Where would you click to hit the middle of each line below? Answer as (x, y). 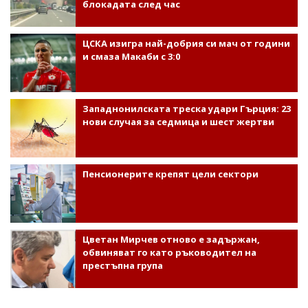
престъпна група (122, 266)
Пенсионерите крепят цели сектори (170, 174)
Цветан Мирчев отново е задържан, (171, 240)
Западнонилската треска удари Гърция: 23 (186, 109)
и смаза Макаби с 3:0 (131, 57)
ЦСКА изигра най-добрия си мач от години (186, 44)
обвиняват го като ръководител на (169, 253)
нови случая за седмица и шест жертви (178, 122)
